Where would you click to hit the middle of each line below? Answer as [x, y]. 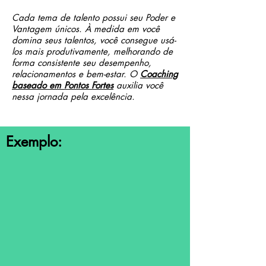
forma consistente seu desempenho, [82, 63]
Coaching [159, 74]
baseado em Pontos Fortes [63, 85]
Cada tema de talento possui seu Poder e [94, 18]
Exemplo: [34, 142]
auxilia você [138, 85]
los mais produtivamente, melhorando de [92, 51]
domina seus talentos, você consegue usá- [94, 40]
